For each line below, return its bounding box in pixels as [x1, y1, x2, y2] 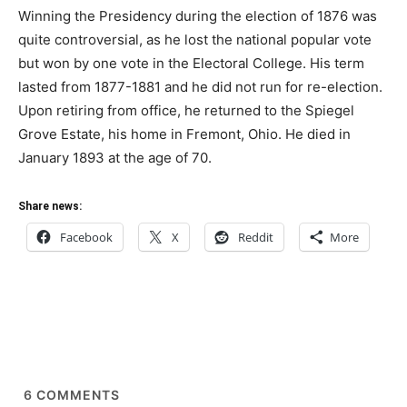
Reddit [238, 228, 273, 245]
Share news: [18, 199, 82, 213]
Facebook [60, 228, 113, 245]
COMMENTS [33, 386, 120, 402]
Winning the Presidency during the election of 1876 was [18, 6, 377, 25]
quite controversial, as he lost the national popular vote [18, 30, 372, 48]
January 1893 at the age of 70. [18, 148, 212, 166]
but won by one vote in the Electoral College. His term [18, 54, 364, 72]
